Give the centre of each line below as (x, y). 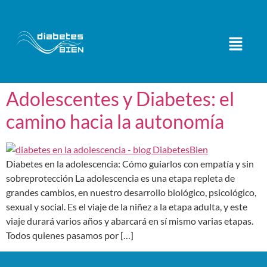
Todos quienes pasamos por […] (70, 235)
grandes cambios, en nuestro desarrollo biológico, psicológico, (131, 193)
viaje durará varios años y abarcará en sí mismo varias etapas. (130, 221)
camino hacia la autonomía (115, 122)
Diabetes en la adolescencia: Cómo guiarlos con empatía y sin (130, 164)
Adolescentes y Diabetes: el (120, 99)
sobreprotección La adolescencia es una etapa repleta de (120, 178)
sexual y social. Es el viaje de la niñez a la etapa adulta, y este (127, 207)
